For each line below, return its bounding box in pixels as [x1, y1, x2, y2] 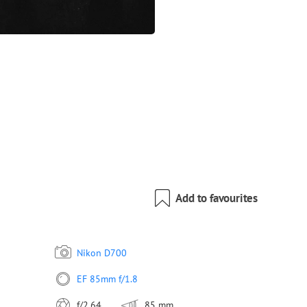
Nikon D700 [76, 247, 127, 259]
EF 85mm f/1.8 [76, 273, 138, 285]
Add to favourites [175, 191, 258, 206]
